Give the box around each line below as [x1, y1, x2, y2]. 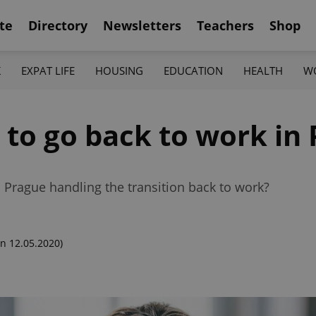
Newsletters [103, 16, 181, 34]
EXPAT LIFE [20, 63, 75, 78]
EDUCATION [164, 63, 224, 78]
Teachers [197, 16, 254, 34]
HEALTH [243, 63, 284, 78]
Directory [28, 16, 87, 34]
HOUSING [95, 63, 143, 78]
